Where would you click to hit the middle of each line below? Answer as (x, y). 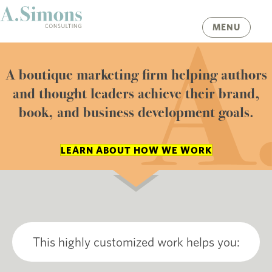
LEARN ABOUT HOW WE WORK (136, 150)
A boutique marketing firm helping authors (136, 76)
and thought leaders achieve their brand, (136, 95)
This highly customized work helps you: (136, 242)
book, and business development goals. (136, 114)
